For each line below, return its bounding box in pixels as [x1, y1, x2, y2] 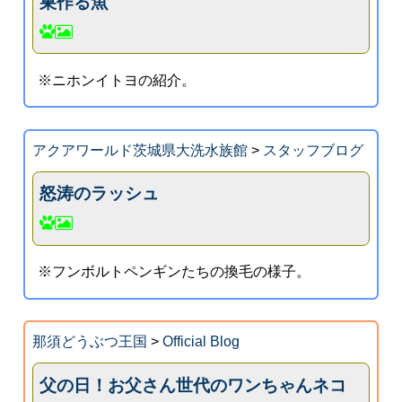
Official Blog [162, 334, 240, 350]
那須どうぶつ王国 [31, 334, 147, 350]
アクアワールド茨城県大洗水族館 [31, 142, 248, 158]
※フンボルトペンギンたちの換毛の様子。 [38, 264, 311, 280]
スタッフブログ [262, 142, 363, 158]
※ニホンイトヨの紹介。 [38, 72, 197, 88]
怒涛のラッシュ [39, 184, 160, 204]
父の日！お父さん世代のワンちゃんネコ [39, 375, 347, 395]
